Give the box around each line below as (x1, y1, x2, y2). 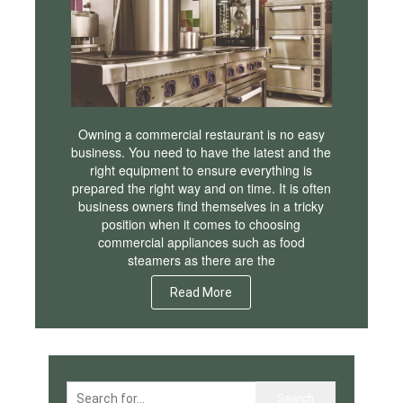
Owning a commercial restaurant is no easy (77, 125, 325, 144)
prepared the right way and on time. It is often (71, 179, 331, 198)
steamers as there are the (127, 251, 275, 270)
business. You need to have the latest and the (71, 143, 332, 162)
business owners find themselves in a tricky (78, 197, 325, 216)
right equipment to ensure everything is (90, 161, 313, 180)
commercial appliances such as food (97, 233, 305, 252)
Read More (170, 285, 233, 300)
